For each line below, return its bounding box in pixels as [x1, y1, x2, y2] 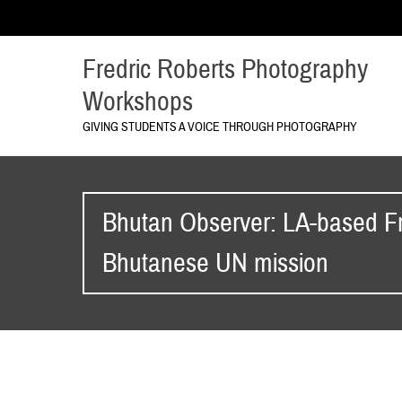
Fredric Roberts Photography [82, 52, 368, 87]
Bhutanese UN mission [101, 246, 328, 281]
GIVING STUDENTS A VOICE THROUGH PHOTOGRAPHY [82, 119, 357, 135]
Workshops [82, 84, 193, 119]
